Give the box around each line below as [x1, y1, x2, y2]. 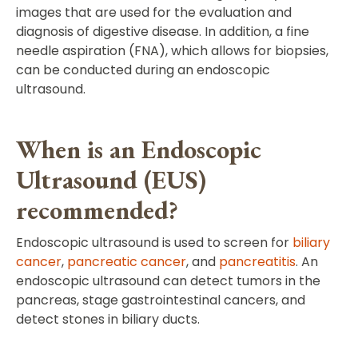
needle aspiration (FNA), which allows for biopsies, [16, 42, 328, 60]
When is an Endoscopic [16, 133, 261, 166]
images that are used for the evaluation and [16, 3, 292, 22]
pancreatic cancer [67, 253, 186, 271]
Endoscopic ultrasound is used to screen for [16, 233, 292, 252]
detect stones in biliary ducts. [16, 310, 200, 328]
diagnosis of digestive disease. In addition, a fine [16, 22, 309, 41]
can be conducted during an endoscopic [16, 61, 270, 79]
